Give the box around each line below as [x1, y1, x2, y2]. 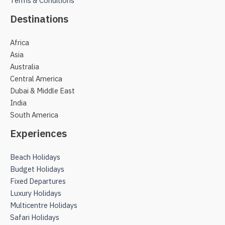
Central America [10, 73, 62, 83]
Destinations [10, 12, 68, 26]
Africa [10, 37, 29, 47]
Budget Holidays [10, 164, 64, 174]
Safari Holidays [10, 212, 59, 222]
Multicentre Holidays [10, 200, 77, 210]
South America [10, 109, 58, 120]
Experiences [10, 126, 67, 140]
